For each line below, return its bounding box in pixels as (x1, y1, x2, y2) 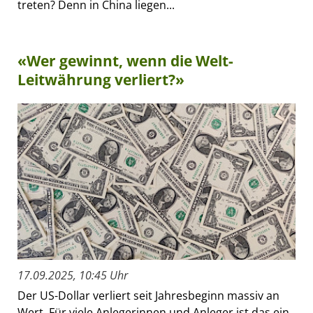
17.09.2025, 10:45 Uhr (17, 268, 128, 284)
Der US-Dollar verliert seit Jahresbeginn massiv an (17, 288, 279, 304)
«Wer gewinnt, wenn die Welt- (17, 50, 233, 71)
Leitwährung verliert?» (17, 69, 184, 89)
